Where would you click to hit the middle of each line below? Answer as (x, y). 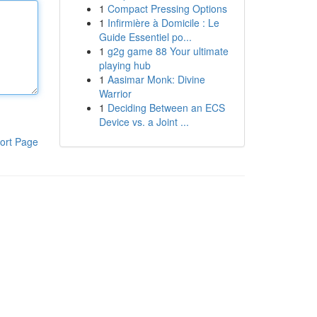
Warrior (115, 93)
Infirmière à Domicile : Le (163, 23)
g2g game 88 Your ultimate (168, 51)
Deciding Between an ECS (166, 108)
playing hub (125, 65)
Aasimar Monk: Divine (156, 79)
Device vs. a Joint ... (144, 122)
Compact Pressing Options (167, 8)
